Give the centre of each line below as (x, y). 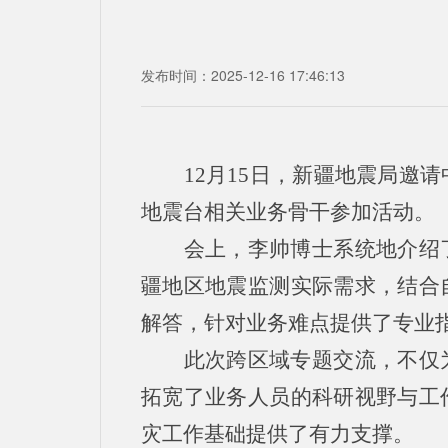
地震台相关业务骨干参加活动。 (288, 212)
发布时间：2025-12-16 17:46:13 (243, 75)
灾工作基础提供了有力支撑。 (277, 434)
